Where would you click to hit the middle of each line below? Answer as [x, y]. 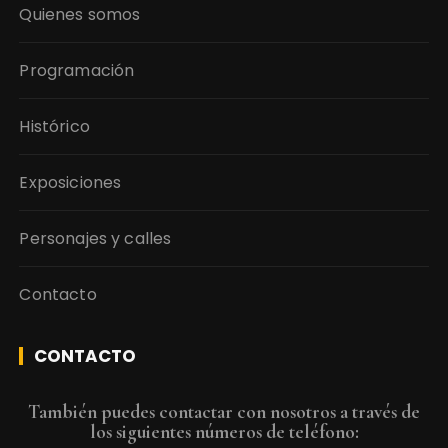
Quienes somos [80, 15]
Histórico [54, 127]
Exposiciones [70, 183]
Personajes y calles [95, 239]
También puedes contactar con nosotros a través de [224, 412]
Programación [77, 71]
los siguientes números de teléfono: [224, 432]
